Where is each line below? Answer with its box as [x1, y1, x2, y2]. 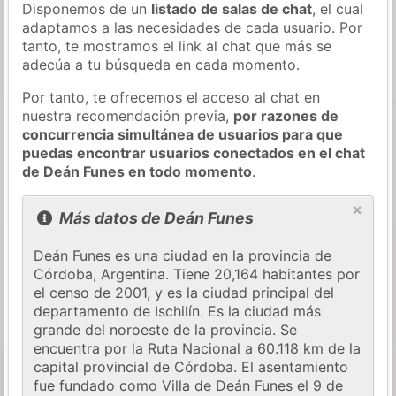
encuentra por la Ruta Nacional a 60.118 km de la [34, 339, 362, 358]
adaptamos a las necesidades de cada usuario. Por [22, 18, 363, 36]
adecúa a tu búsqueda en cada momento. [22, 55, 301, 73]
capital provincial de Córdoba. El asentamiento [34, 358, 349, 377]
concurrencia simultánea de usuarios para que [22, 125, 344, 143]
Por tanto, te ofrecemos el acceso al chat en [22, 88, 321, 106]
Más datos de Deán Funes [55, 209, 254, 228]
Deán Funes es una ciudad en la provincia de [34, 247, 332, 265]
